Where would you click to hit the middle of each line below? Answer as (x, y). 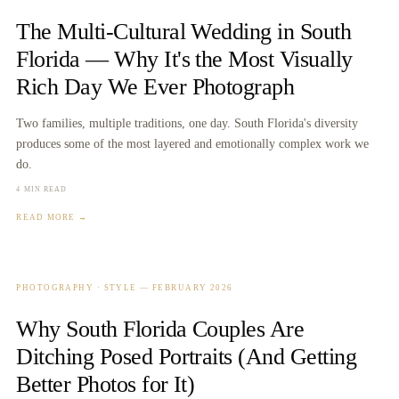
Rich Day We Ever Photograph (155, 86)
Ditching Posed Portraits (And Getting (187, 357)
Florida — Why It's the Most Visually (184, 59)
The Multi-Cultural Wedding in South (184, 31)
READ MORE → (52, 218)
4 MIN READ (42, 190)
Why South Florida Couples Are (160, 330)
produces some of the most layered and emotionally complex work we (193, 144)
